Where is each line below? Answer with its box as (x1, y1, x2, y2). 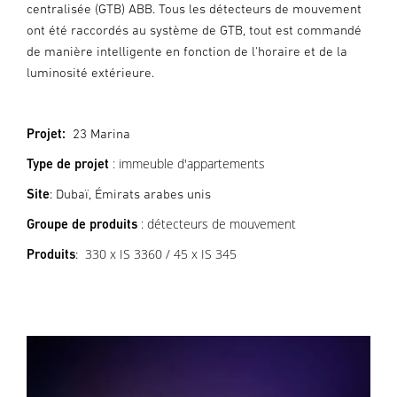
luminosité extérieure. (27, 65, 154, 80)
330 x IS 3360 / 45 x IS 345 (85, 245, 237, 262)
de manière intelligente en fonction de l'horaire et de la (27, 43, 347, 58)
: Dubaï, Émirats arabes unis (50, 186, 211, 201)
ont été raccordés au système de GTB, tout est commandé (27, 22, 362, 37)
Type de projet (27, 156, 109, 171)
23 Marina (73, 126, 130, 141)
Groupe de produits (27, 216, 137, 231)
